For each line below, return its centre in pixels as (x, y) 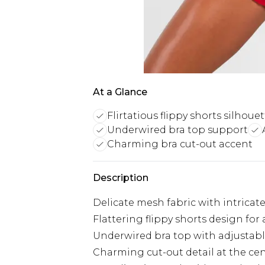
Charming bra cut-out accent (180, 144)
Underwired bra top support (177, 130)
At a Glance (120, 92)
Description (121, 178)
